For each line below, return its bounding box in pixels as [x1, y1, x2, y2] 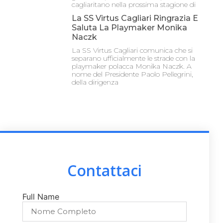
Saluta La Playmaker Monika [72, 23, 187, 33]
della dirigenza [72, 78, 118, 87]
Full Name [22, 191, 59, 202]
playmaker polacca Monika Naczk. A [72, 62, 192, 71]
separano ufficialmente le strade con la [72, 54, 195, 63]
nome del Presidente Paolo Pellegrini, [72, 70, 193, 79]
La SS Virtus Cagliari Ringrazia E [72, 13, 198, 23]
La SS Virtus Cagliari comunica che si [72, 46, 193, 55]
